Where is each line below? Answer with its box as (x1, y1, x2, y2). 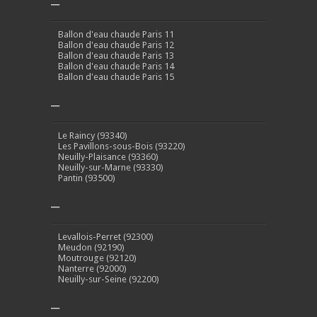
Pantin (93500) (58, 172, 115, 183)
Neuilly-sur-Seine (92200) (58, 273, 159, 284)
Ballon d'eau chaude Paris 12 (58, 39, 174, 50)
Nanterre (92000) (58, 263, 127, 274)
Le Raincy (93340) (58, 129, 127, 141)
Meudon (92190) (58, 241, 125, 253)
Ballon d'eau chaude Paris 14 (58, 60, 174, 71)
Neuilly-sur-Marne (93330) (58, 161, 163, 173)
